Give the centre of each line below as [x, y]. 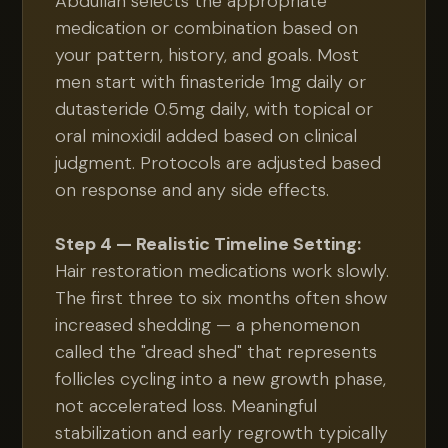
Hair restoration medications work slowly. [222, 271]
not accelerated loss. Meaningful [186, 406]
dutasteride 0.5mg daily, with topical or [214, 109]
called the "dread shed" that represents [216, 352]
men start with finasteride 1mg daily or [211, 82]
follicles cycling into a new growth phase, [221, 379]
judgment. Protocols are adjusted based [218, 163]
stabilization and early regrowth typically [222, 433]
